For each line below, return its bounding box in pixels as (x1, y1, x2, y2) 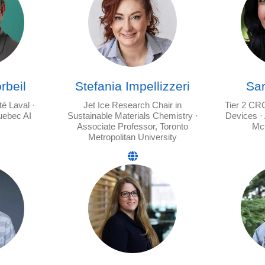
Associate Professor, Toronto (77, 122, 188, 131)
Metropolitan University (88, 132, 177, 142)
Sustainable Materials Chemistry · (67, 111, 198, 121)
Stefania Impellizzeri (75, 79, 190, 93)
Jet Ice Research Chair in (83, 101, 182, 110)
